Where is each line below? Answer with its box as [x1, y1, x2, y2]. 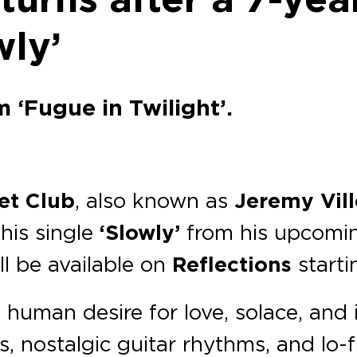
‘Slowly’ [93, 219, 181, 247]
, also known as [75, 187, 235, 214]
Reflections [172, 251, 292, 279]
